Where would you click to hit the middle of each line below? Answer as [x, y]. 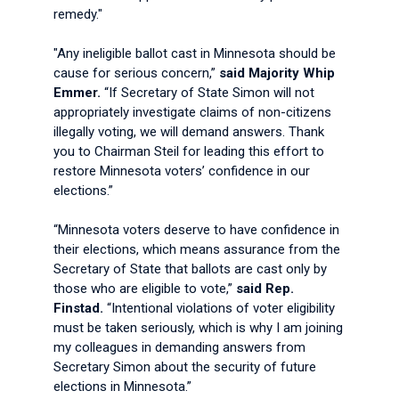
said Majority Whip [277, 73]
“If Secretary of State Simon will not [208, 93]
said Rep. [265, 289]
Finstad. [78, 308]
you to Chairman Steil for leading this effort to [189, 151]
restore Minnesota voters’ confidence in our [182, 171]
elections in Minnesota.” [126, 387]
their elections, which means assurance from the [197, 249]
